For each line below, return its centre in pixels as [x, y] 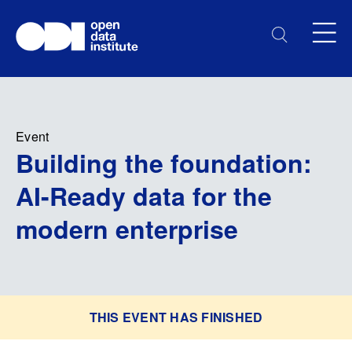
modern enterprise [127, 229]
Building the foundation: [164, 163]
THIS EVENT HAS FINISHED [176, 317]
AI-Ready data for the [144, 196]
